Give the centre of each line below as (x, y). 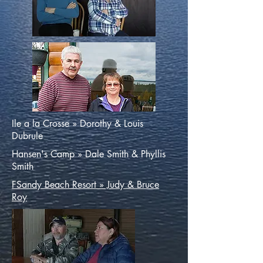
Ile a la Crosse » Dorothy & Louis (77, 124)
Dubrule (27, 136)
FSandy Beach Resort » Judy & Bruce (85, 185)
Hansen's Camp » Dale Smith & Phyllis (89, 154)
